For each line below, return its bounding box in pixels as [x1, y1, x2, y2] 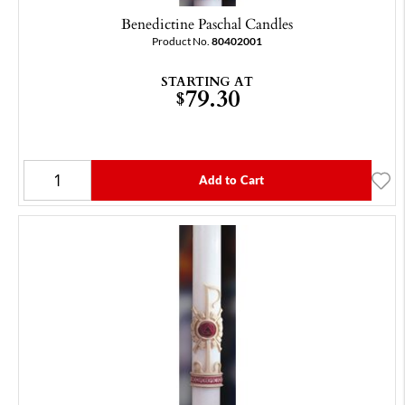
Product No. [152, 35, 212, 48]
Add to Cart [198, 174, 265, 187]
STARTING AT [161, 71, 253, 91]
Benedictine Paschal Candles [121, 13, 293, 35]
